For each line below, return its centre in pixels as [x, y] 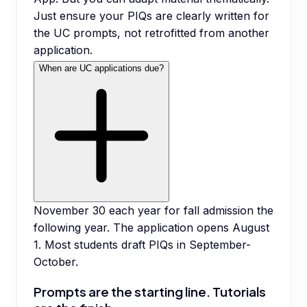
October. [56, 262]
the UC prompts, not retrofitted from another [151, 33]
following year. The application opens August [151, 228]
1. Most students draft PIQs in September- [142, 245]
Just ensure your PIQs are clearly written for [151, 16]
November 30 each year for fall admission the [153, 211]
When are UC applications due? [101, 69]
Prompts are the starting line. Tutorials [150, 291]
